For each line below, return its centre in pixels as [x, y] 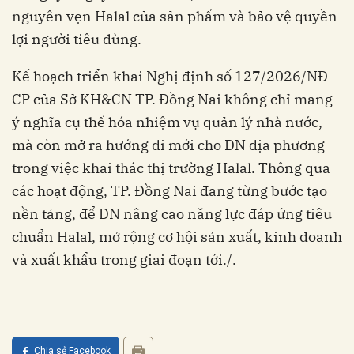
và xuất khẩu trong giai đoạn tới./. [124, 259]
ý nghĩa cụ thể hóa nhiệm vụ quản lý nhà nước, [167, 122]
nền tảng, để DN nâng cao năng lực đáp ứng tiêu [172, 213]
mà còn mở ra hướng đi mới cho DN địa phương [168, 145]
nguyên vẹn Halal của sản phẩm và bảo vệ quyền [175, 16]
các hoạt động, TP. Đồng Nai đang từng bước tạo [169, 190]
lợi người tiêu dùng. [77, 39]
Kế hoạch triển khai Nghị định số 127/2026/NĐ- [173, 76]
